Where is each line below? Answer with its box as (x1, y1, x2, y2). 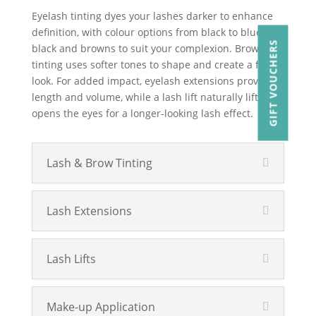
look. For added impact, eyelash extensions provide (31, 74, 273, 87)
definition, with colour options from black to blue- (31, 25, 265, 39)
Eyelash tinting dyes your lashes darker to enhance (31, 9, 273, 23)
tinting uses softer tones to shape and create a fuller (31, 58, 281, 71)
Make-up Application (46, 299, 155, 315)
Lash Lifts (46, 251, 96, 267)
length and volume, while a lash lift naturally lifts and (31, 90, 284, 104)
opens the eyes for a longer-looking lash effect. (31, 107, 253, 120)
